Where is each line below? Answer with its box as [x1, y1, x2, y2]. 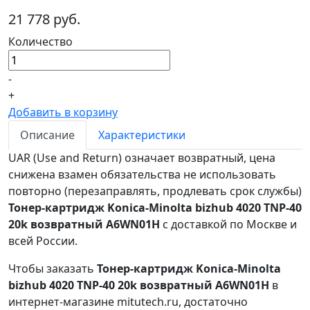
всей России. [8, 233, 77, 248]
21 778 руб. [8, 10, 80, 28]
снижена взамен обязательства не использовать [8, 167, 276, 182]
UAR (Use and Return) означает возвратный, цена [8, 150, 275, 165]
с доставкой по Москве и [160, 217, 297, 232]
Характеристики [98, 127, 185, 143]
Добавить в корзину [8, 104, 118, 120]
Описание [20, 127, 75, 143]
